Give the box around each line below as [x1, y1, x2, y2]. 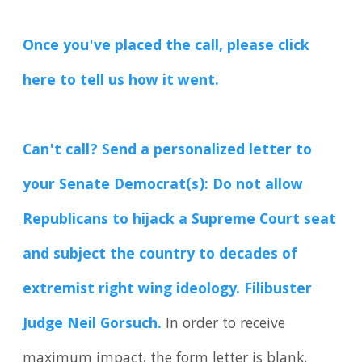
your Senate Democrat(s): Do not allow [23, 173, 304, 198]
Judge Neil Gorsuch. [23, 312, 162, 337]
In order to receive [162, 312, 286, 337]
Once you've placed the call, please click [23, 34, 310, 59]
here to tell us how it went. [23, 69, 220, 94]
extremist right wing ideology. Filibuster [23, 277, 313, 302]
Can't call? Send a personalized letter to [23, 138, 313, 163]
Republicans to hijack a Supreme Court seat [23, 208, 337, 233]
